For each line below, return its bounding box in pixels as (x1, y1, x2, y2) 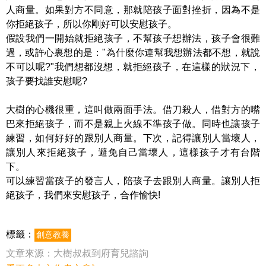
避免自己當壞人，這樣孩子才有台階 (97, 147, 260, 157)
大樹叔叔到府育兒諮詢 (53, 248, 148, 258)
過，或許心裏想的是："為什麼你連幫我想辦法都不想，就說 (6, 47, 260, 58)
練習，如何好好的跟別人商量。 (6, 133, 143, 143)
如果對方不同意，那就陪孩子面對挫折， (45, 5, 221, 15)
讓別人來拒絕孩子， (6, 147, 98, 157)
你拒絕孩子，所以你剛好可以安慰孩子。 (6, 19, 177, 29)
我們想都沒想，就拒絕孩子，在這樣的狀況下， (54, 62, 261, 72)
